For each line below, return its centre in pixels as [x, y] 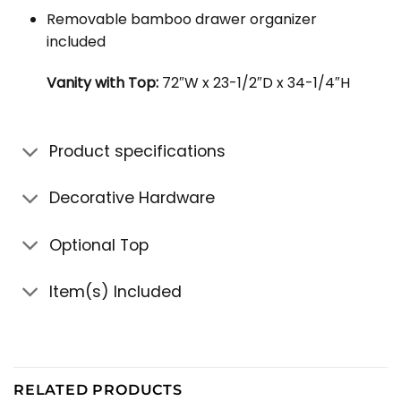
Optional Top [99, 245]
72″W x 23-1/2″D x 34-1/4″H [254, 83]
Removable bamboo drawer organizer [181, 20]
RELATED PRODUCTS [98, 390]
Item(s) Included [116, 291]
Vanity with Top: [102, 83]
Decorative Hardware [132, 198]
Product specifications [138, 152]
